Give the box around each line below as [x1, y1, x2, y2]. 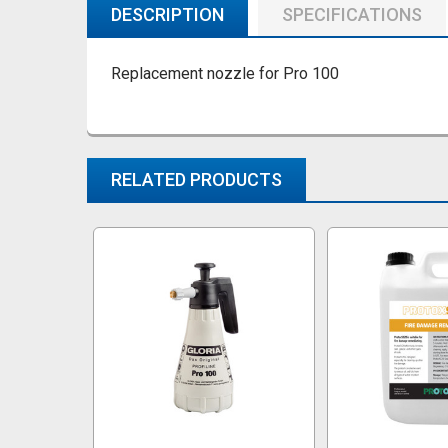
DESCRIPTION [111, 4, 224, 26]
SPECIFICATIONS [282, 4, 422, 26]
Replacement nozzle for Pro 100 [111, 64, 339, 84]
